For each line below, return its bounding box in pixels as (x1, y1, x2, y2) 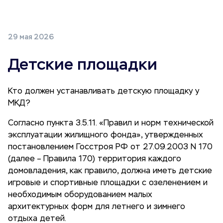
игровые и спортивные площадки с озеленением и (8, 179, 208, 187)
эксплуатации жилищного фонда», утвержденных (8, 131, 203, 139)
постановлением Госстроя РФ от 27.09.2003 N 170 (8, 143, 213, 151)
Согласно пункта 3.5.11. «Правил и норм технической (8, 119, 214, 127)
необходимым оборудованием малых (8, 191, 152, 199)
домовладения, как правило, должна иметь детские (8, 167, 212, 175)
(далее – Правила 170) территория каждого (8, 155, 181, 163)
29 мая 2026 (8, 33, 54, 41)
